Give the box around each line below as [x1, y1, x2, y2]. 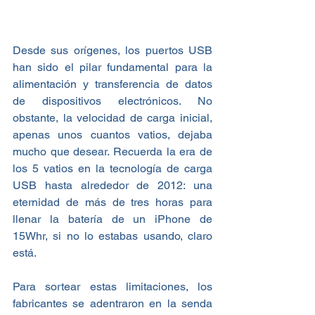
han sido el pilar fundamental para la [13, 60, 212, 75]
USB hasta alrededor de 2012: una [13, 179, 212, 193]
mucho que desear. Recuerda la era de [13, 145, 212, 159]
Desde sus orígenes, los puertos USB [13, 44, 212, 58]
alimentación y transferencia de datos [13, 77, 212, 91]
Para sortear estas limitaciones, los [13, 280, 212, 294]
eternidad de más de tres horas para [13, 195, 212, 210]
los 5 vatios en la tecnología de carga [13, 162, 212, 176]
